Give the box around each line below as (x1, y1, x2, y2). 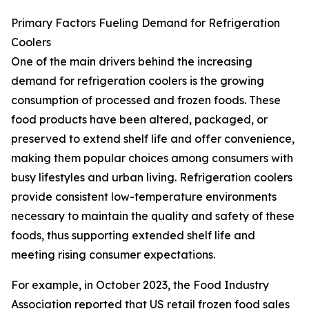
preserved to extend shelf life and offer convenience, (11, 132, 295, 146)
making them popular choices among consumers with (11, 151, 293, 166)
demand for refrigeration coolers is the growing (11, 74, 264, 88)
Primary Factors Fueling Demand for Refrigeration (11, 16, 280, 30)
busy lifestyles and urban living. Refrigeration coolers (11, 170, 292, 185)
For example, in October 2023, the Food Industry (11, 278, 269, 292)
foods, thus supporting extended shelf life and (11, 228, 255, 243)
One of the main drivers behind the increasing (11, 54, 252, 69)
